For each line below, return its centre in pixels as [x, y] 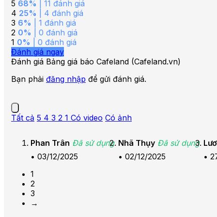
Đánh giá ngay [38, 52]
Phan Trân [50, 143]
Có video [87, 118]
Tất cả [23, 118]
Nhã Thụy [137, 143]
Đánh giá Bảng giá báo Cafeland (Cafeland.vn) [96, 62]
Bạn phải [29, 79]
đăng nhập [66, 79]
